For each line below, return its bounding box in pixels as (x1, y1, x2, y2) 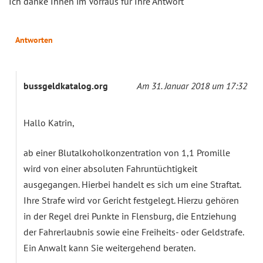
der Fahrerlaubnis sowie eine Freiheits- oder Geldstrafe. (23, 225, 244, 238)
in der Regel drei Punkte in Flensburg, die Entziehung (23, 210, 237, 222)
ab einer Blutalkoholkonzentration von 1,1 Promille (23, 146, 230, 159)
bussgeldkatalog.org (23, 79, 108, 92)
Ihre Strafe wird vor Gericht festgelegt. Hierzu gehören (23, 194, 239, 206)
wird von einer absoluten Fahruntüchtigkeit (23, 162, 197, 174)
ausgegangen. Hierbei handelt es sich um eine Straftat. (23, 178, 241, 190)
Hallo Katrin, (23, 116, 75, 129)
